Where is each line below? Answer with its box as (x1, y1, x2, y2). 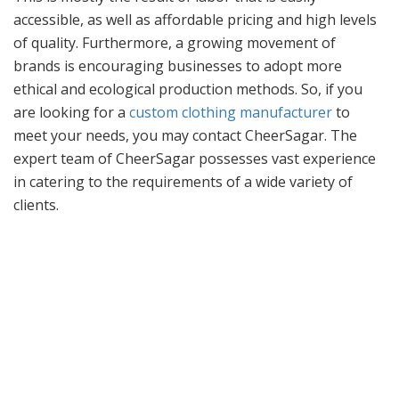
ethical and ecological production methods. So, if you (13, 78, 362, 99)
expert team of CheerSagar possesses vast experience (13, 148, 376, 168)
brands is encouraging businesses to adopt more (13, 55, 342, 76)
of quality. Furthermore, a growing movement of (13, 32, 336, 53)
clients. (13, 194, 62, 215)
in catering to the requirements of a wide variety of (13, 171, 353, 191)
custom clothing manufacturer (129, 102, 332, 122)
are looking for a (13, 102, 129, 122)
